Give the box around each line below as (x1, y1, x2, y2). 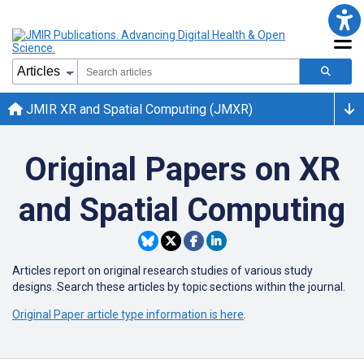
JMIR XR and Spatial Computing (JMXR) (23, 101, 253, 117)
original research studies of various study (103, 264, 313, 277)
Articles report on (12, 264, 103, 277)
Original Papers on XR (24, 150, 340, 188)
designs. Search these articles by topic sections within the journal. (12, 280, 345, 293)
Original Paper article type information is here (12, 308, 244, 321)
